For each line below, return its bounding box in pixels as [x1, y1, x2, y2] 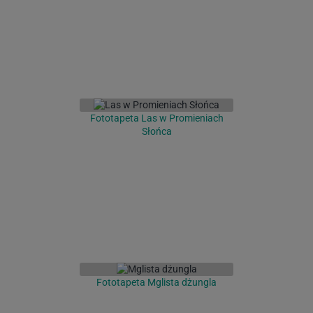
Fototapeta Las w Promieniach [89, 112, 224, 124]
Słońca [141, 126, 172, 138]
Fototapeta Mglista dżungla [96, 277, 217, 289]
